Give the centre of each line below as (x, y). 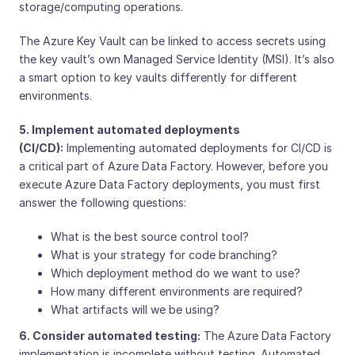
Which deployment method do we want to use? (176, 273)
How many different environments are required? (177, 292)
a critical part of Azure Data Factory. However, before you (174, 166)
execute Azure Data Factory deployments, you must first (170, 185)
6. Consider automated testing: (110, 336)
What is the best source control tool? (150, 237)
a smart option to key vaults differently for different (158, 78)
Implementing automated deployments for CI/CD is (198, 148)
